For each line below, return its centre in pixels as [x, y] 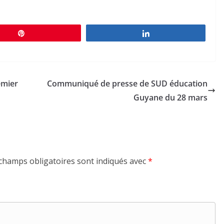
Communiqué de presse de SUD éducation [127, 83]
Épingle [43, 33]
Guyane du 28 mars [170, 97]
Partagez [169, 33]
